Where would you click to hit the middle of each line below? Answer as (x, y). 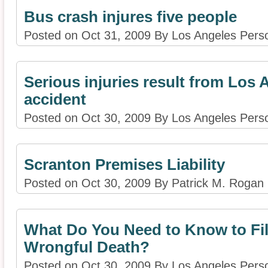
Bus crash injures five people (130, 17)
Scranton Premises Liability (124, 165)
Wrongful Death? (87, 247)
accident (55, 100)
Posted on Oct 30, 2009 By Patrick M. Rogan (144, 183)
